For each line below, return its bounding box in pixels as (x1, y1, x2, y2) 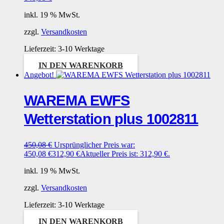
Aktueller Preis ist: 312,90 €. (80, 149, 170, 158)
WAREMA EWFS (24, 92, 130, 108)
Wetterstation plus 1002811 (24, 110, 198, 127)
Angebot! (24, 70, 54, 79)
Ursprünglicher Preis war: (54, 140, 135, 149)
